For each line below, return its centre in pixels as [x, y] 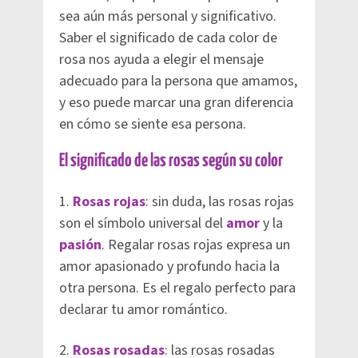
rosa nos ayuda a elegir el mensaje [161, 59]
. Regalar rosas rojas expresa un [196, 245]
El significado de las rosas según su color [171, 161]
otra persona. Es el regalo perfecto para [177, 288]
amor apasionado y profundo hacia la [169, 266]
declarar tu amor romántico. [143, 309]
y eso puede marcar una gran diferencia [176, 102]
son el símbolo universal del [143, 223]
